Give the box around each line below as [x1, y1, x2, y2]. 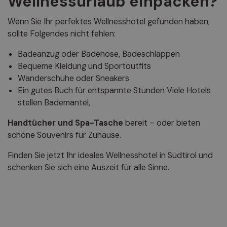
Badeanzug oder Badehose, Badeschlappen [18, 48, 180, 59]
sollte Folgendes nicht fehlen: [8, 28, 116, 39]
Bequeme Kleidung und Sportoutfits [18, 60, 151, 71]
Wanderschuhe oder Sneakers [18, 72, 129, 84]
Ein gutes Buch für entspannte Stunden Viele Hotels [18, 85, 211, 96]
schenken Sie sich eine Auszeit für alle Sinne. [8, 162, 169, 173]
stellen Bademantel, [18, 97, 90, 108]
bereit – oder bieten [123, 117, 200, 128]
